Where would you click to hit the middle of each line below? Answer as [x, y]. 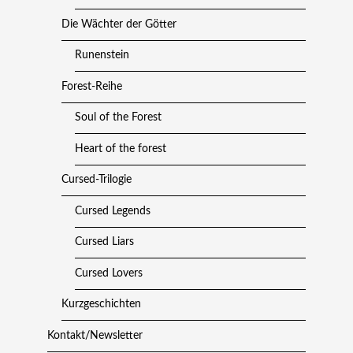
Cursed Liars [105, 242]
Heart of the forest [121, 149]
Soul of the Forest [119, 118]
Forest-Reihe [91, 86]
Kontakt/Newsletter [95, 335]
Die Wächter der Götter [119, 24]
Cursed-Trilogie [96, 180]
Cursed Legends [113, 211]
